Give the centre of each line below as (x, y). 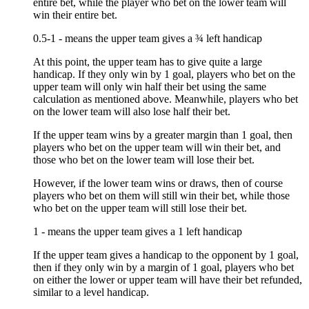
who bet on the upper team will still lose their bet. (140, 208)
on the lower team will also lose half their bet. (132, 111)
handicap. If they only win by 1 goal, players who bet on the (164, 74)
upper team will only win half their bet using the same (150, 86)
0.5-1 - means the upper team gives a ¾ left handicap (148, 38)
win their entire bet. (75, 14)
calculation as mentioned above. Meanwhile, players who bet (166, 99)
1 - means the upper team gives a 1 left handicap (138, 231)
